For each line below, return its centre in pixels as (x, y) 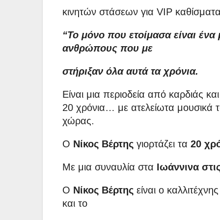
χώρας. (78, 121)
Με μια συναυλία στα (110, 167)
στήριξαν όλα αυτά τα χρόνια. (130, 71)
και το (75, 204)
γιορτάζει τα (162, 144)
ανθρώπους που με (108, 48)
